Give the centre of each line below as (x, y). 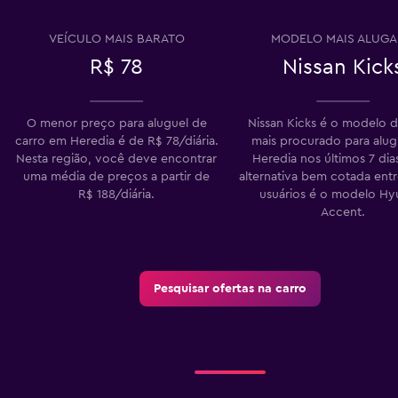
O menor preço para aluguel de (116, 123)
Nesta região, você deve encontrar (116, 159)
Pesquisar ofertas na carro (230, 288)
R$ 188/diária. (116, 194)
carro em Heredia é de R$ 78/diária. (116, 141)
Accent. (343, 212)
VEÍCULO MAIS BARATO (116, 39)
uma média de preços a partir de (116, 176)
